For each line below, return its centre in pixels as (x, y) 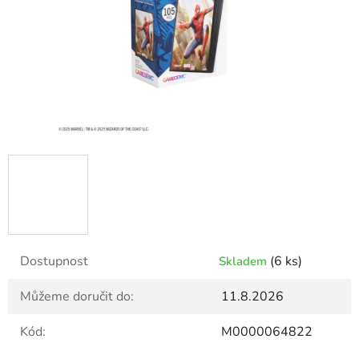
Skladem (244, 262)
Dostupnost (54, 262)
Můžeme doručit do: (77, 297)
